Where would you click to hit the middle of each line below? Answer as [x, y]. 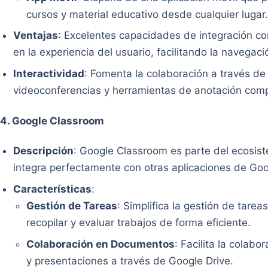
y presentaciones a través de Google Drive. [130, 261]
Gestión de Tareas [72, 205]
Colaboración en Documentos [101, 244]
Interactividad [49, 74]
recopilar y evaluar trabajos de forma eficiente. [139, 222]
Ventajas [36, 36]
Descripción [44, 151]
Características [53, 189]
